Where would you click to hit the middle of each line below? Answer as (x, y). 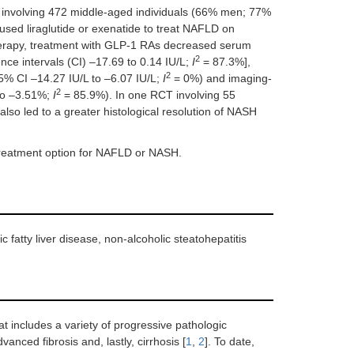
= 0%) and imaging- (221, 78)
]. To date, (230, 341)
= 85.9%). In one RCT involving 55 (148, 95)
